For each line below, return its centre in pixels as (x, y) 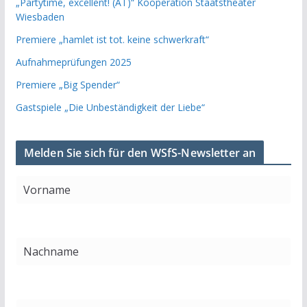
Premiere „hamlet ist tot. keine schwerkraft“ (112, 40)
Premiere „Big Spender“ (67, 85)
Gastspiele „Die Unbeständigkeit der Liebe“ (110, 108)
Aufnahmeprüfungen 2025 (73, 62)
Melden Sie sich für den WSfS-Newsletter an (140, 153)
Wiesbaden (40, 17)
